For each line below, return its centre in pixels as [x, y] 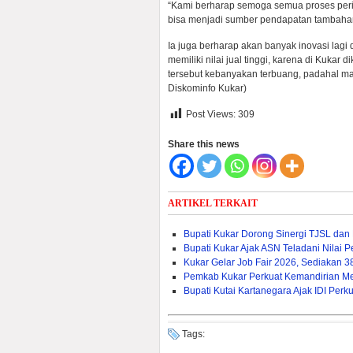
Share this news [204, 144]
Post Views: [211, 115]
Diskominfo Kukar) [207, 88]
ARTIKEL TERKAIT [213, 203]
